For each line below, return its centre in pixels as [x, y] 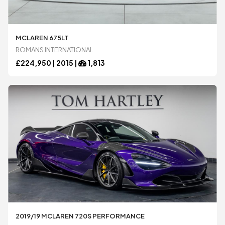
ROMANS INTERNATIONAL [55, 50]
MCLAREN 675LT [42, 38]
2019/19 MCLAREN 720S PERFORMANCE [80, 216]
